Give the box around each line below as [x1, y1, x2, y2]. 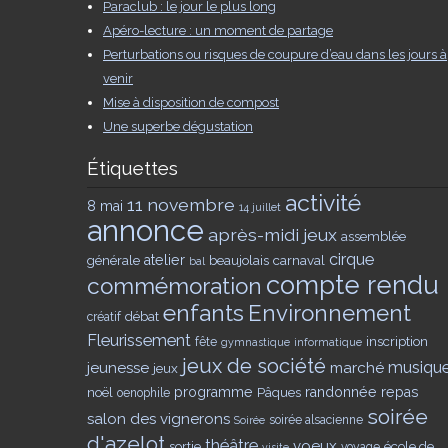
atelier [144, 251, 185, 268]
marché [330, 358, 384, 377]
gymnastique [221, 335, 290, 348]
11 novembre [127, 193, 235, 215]
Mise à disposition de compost [103, 94, 279, 110]
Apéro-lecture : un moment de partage [103, 22, 333, 38]
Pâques [257, 383, 301, 400]
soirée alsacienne [269, 412, 363, 427]
